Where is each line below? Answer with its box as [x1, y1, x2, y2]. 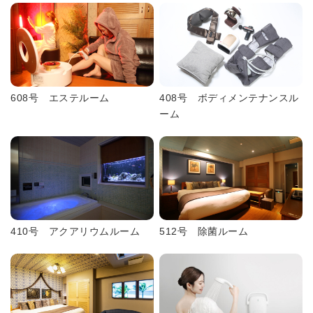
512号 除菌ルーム [159, 226, 249, 237]
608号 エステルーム [10, 92, 110, 103]
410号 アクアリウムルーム [10, 226, 140, 237]
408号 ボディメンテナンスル [159, 92, 299, 103]
